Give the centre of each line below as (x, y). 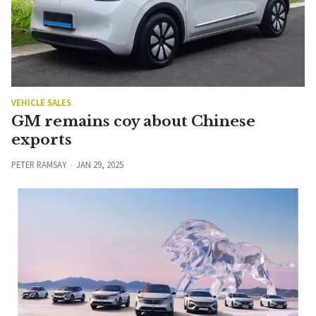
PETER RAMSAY (39, 164)
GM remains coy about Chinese (133, 121)
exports (42, 139)
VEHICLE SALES (41, 102)
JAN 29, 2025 (99, 164)
